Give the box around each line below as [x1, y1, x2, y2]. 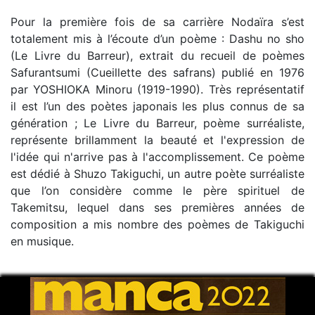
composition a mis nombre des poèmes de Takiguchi [11, 217, 304, 231]
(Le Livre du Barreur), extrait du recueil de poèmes [11, 49, 304, 63]
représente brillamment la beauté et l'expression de [11, 133, 304, 147]
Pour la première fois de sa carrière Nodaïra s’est [11, 15, 304, 29]
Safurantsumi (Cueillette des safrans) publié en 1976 [11, 65, 304, 79]
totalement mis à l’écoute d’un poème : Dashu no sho [11, 32, 304, 46]
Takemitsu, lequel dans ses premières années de [11, 200, 304, 214]
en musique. [11, 234, 74, 248]
